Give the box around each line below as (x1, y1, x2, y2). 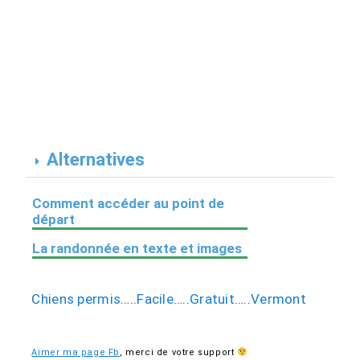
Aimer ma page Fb (31, 347, 120, 358)
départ (32, 211, 76, 228)
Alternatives (47, 149, 145, 170)
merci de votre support (125, 347, 238, 358)
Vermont (250, 291, 307, 308)
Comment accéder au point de (32, 195, 225, 212)
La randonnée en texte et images (32, 240, 243, 257)
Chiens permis (31, 291, 121, 308)
